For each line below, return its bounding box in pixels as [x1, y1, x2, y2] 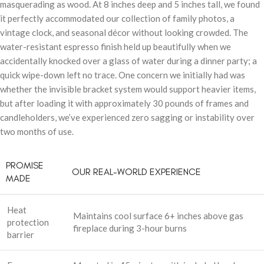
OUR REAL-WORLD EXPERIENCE [72, 166, 201, 177]
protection [7, 216, 49, 227]
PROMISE [6, 159, 44, 171]
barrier [7, 229, 34, 240]
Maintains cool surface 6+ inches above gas [73, 210, 243, 221]
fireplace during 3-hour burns [73, 222, 187, 233]
